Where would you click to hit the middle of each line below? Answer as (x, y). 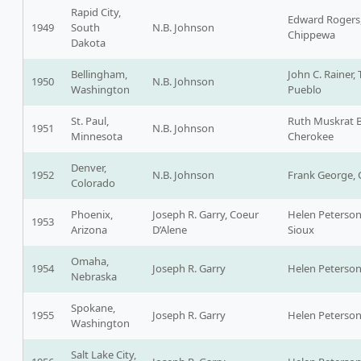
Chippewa (311, 35)
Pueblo (305, 90)
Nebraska (94, 277)
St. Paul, (90, 121)
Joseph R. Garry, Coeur (205, 215)
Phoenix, (92, 215)
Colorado (93, 183)
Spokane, (93, 308)
